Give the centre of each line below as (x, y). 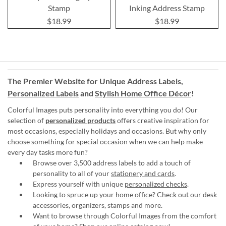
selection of (26, 121)
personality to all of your (72, 174)
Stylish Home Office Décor (143, 93)
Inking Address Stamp (167, 8)
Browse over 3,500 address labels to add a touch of (112, 163)
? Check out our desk (185, 195)
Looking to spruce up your (74, 195)
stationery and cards (143, 174)
